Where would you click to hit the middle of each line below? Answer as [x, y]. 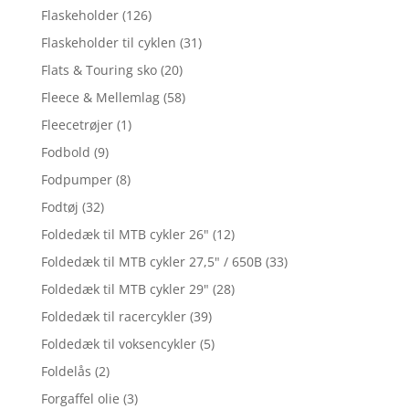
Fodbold [65, 152]
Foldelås [66, 372]
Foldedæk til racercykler [113, 317]
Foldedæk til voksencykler [118, 344]
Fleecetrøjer [77, 125]
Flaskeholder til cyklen [108, 43]
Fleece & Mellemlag [100, 98]
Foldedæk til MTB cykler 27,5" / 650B [151, 262]
